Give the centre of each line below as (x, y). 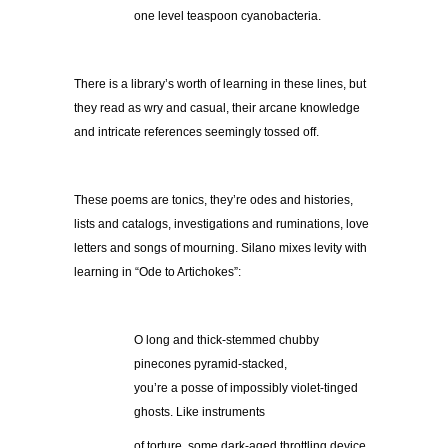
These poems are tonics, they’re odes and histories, (213, 200)
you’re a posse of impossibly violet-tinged (246, 388)
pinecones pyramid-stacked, (210, 364)
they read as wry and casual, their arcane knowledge (217, 108)
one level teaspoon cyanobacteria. (227, 16)
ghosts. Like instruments (199, 412)
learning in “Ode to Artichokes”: (157, 272)
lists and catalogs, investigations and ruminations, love (221, 224)
